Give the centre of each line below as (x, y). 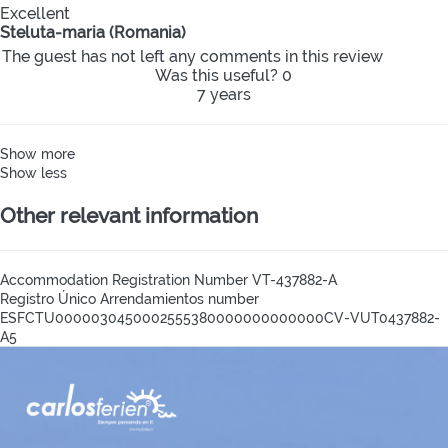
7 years (223, 95)
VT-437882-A (294, 279)
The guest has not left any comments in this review (192, 57)
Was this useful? (218, 76)
